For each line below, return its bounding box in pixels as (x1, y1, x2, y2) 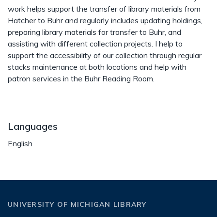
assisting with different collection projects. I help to (8, 38, 183, 48)
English (8, 138, 32, 148)
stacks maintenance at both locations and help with (8, 62, 186, 72)
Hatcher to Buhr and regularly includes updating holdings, (8, 15, 202, 25)
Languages (8, 120, 58, 132)
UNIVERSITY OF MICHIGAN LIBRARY (8, 200, 147, 209)
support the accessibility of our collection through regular (8, 50, 201, 60)
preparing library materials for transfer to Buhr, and (8, 27, 181, 37)
